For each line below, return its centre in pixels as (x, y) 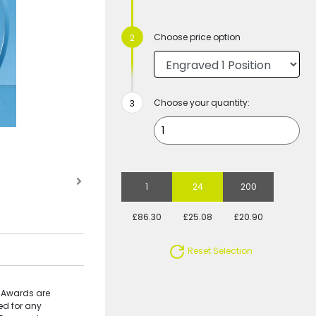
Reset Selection (219, 251)
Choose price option (197, 37)
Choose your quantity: (202, 103)
